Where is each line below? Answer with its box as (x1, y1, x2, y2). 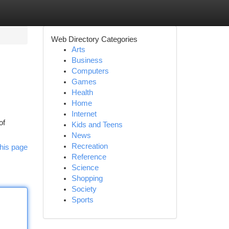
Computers (71, 67, 109, 75)
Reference (71, 153, 106, 161)
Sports (71, 196, 94, 204)
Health (71, 88, 93, 97)
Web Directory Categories (51, 35, 138, 43)
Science (71, 164, 99, 172)
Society (71, 185, 97, 193)
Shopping (71, 174, 103, 182)
